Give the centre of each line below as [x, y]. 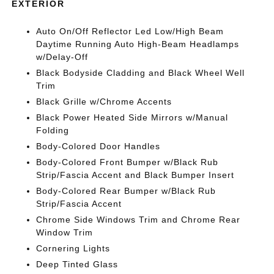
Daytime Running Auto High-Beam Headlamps [138, 44]
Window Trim [65, 232]
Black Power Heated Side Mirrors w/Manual [132, 117]
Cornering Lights [73, 248]
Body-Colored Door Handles [98, 146]
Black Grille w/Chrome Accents [104, 101]
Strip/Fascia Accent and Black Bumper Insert [135, 175]
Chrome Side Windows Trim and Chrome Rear [139, 219]
